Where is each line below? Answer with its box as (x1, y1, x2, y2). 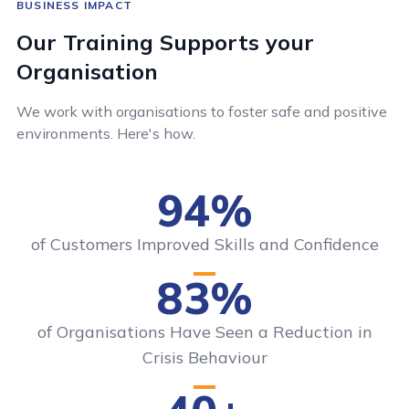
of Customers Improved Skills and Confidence (30, 233, 379, 255)
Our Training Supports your (16, 27, 314, 56)
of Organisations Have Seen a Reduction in (37, 320, 372, 342)
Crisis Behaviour (142, 346, 267, 368)
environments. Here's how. (16, 123, 195, 142)
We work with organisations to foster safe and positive (16, 101, 387, 121)
